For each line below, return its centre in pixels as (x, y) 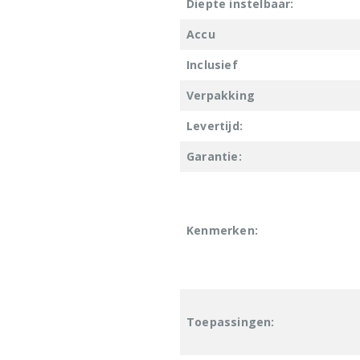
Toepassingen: (231, 321)
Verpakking (221, 95)
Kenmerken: (222, 230)
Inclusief (212, 64)
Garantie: (214, 156)
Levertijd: (215, 125)
